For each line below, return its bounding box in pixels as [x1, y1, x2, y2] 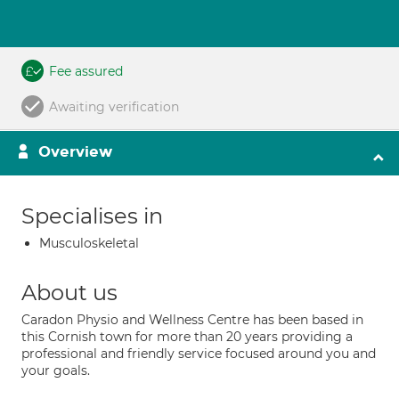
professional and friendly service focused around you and [21, 346, 376, 362]
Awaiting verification [49, 99, 179, 115]
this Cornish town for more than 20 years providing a [21, 329, 353, 345]
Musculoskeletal [39, 235, 139, 251]
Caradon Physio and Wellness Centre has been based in [21, 312, 363, 328]
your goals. [21, 362, 90, 379]
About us [21, 280, 118, 305]
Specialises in [21, 203, 163, 229]
